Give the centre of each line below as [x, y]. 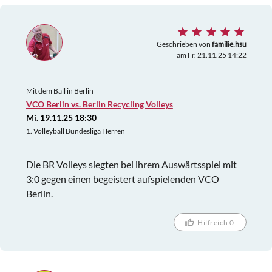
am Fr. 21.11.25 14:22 [211, 55]
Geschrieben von [184, 44]
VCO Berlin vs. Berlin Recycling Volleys [99, 104]
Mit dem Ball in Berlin [59, 91]
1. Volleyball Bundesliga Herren [75, 131]
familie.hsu [229, 44]
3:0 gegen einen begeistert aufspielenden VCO [122, 179]
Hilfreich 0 [216, 222]
